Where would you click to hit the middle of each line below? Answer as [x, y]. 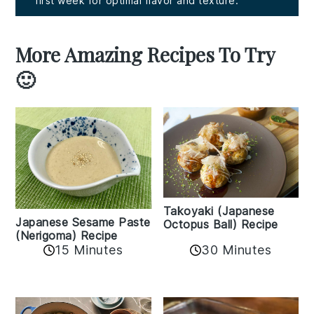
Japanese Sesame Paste [83, 223]
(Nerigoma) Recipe [67, 236]
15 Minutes [89, 250]
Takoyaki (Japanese [219, 211]
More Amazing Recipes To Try [145, 55]
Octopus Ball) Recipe [220, 225]
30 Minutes [237, 250]
